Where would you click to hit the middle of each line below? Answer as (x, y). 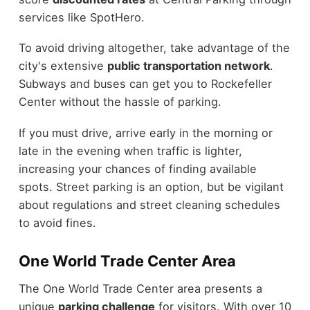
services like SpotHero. (81, 17)
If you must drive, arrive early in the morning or (145, 133)
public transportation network (188, 66)
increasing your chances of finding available (137, 168)
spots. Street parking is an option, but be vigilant (151, 186)
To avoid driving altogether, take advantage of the (154, 48)
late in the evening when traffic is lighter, (130, 151)
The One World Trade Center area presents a (140, 289)
